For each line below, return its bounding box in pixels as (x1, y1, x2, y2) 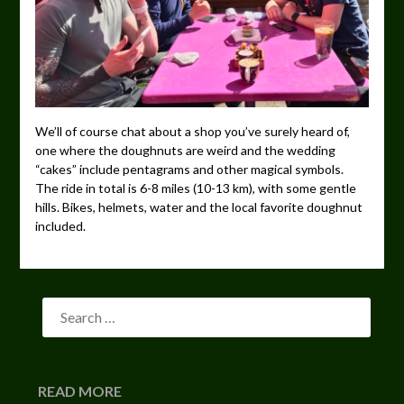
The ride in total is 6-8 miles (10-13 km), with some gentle (34, 180, 356, 197)
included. (34, 218, 86, 234)
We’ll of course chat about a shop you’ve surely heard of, (34, 124, 350, 140)
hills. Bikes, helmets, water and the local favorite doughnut (34, 199, 363, 216)
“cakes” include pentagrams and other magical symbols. (34, 161, 344, 178)
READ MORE (38, 382, 123, 400)
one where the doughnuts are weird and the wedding (34, 142, 335, 159)
